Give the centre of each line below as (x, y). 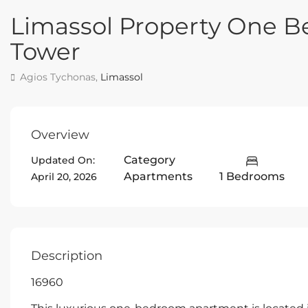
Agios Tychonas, (59, 77)
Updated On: (63, 161)
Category (150, 160)
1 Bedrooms (252, 177)
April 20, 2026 (64, 177)
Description (67, 256)
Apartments (158, 177)
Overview (60, 135)
